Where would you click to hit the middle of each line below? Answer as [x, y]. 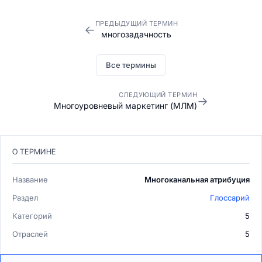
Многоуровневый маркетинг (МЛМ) [125, 106]
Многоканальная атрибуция [197, 180]
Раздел [25, 198]
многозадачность [137, 34]
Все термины [131, 65]
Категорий [32, 216]
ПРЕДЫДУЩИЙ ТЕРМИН [137, 23]
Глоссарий [230, 198]
